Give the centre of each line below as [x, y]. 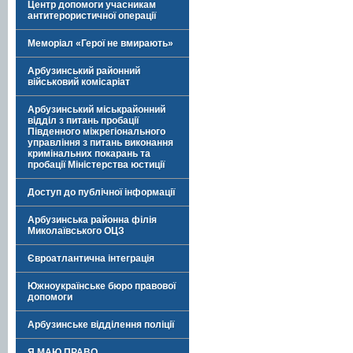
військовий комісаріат [79, 82]
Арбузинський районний [84, 71]
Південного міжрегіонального [97, 132]
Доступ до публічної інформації [101, 192]
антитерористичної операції [92, 16]
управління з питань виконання [100, 143]
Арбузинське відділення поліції [101, 325]
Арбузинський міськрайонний [97, 110]
